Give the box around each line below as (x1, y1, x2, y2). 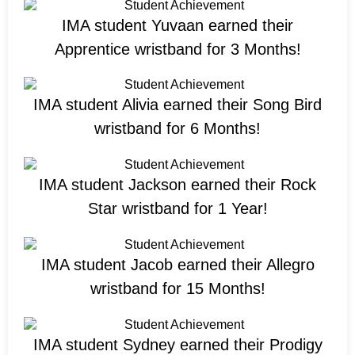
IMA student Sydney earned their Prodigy (32, 335, 323, 353)
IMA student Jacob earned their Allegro (40, 255, 315, 273)
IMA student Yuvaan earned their (62, 16, 293, 34)
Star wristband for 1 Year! (87, 200, 268, 218)
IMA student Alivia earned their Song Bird (33, 96, 322, 114)
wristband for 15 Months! (90, 279, 265, 297)
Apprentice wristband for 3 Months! (54, 40, 301, 58)
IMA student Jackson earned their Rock (39, 176, 316, 194)
